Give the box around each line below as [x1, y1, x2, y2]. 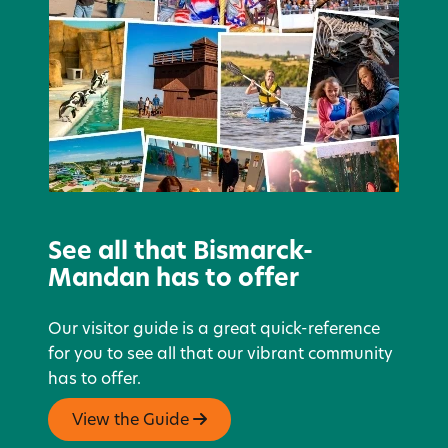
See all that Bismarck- [48, 240, 313, 265]
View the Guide [72, 412, 193, 429]
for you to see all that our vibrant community [48, 346, 393, 363]
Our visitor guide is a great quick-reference [48, 321, 380, 338]
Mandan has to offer [48, 267, 299, 292]
